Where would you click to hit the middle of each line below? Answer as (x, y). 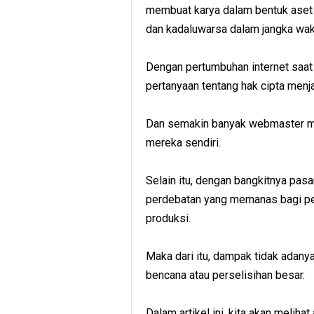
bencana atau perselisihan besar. (225, 275)
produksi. (168, 218)
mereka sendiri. (183, 143)
